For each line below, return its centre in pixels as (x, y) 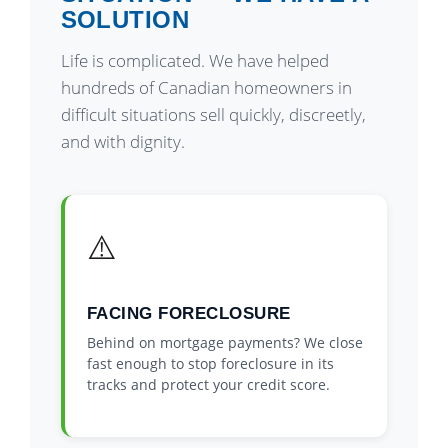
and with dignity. (122, 142)
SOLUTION (125, 20)
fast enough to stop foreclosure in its (210, 364)
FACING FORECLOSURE (188, 314)
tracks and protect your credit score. (208, 385)
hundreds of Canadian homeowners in (206, 88)
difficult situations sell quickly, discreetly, (213, 115)
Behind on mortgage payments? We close (224, 343)
